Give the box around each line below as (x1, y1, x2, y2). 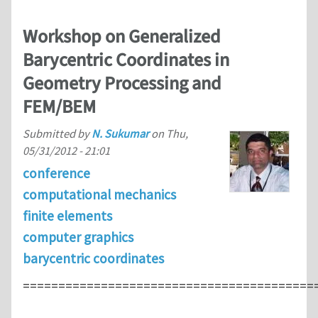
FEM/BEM (23, 94, 96, 120)
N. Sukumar (92, 126, 149, 141)
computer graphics (23, 228, 133, 246)
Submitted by (23, 126, 92, 141)
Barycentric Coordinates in (23, 47, 229, 73)
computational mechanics (23, 185, 176, 203)
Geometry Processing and (23, 70, 221, 97)
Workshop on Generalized (23, 23, 221, 50)
